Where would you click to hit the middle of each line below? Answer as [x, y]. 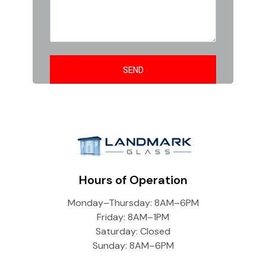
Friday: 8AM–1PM [133, 217]
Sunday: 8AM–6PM [133, 246]
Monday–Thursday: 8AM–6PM [133, 203]
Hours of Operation [133, 180]
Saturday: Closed [133, 232]
